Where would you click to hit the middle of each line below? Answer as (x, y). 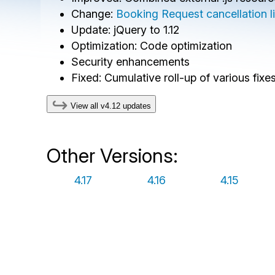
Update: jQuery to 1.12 (126, 30)
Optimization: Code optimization (152, 46)
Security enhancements (131, 62)
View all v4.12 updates (110, 106)
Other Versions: (113, 155)
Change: (94, 14)
